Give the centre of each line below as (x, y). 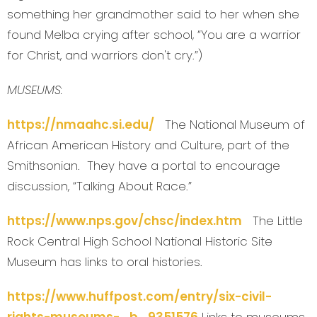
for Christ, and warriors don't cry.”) (105, 56)
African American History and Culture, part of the (148, 145)
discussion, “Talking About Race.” (99, 186)
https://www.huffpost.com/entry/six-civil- (139, 297)
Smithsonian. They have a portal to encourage (144, 166)
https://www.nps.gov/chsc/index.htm (125, 221)
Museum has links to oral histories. (105, 262)
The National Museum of (230, 125)
